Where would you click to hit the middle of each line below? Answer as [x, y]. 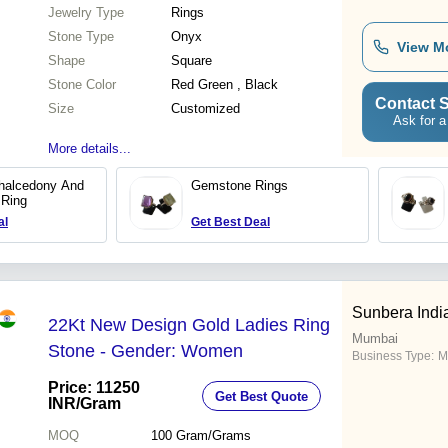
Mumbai [375, 339]
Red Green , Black [224, 85]
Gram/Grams [213, 436]
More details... [89, 149]
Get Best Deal [230, 222]
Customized [205, 109]
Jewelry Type [86, 13]
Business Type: [393, 356]
